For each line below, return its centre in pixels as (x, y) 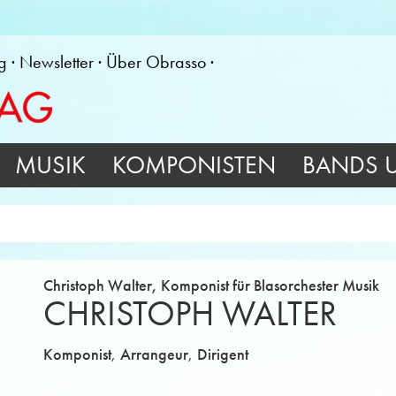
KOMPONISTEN (194, 165)
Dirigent (223, 354)
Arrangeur (154, 354)
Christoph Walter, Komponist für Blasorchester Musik (211, 286)
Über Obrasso (156, 62)
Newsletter (57, 62)
